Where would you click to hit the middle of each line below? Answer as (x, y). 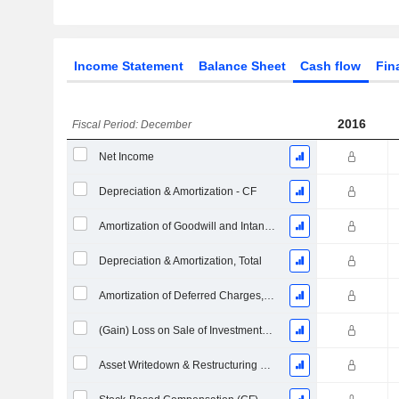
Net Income (126, 157)
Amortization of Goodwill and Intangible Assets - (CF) (269, 226)
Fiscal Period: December (132, 125)
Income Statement (128, 66)
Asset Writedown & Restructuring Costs (265, 365)
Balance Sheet (242, 66)
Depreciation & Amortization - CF (177, 191)
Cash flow (331, 66)
